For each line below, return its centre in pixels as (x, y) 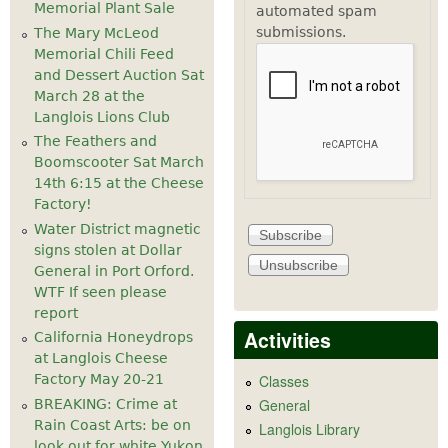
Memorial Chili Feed (104, 53)
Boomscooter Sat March (119, 162)
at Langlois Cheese (101, 358)
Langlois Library (309, 428)
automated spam (316, 11)
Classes (284, 381)
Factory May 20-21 (99, 379)
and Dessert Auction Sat (119, 74)
